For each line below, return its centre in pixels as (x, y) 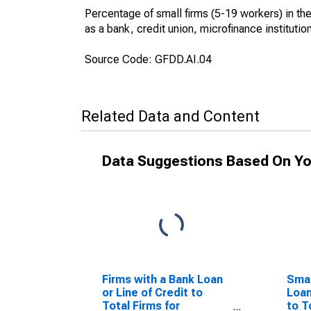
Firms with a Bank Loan (162, 279)
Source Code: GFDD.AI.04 (148, 59)
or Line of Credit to (152, 293)
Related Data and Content (170, 116)
